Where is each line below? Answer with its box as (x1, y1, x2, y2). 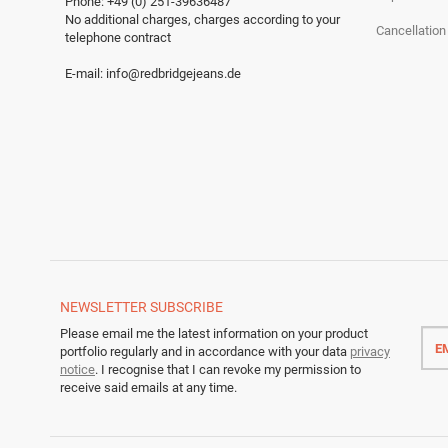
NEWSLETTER (60, 298, 147, 315)
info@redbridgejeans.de (106, 65, 241, 81)
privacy (350, 343, 390, 359)
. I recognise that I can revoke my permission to (95, 361, 361, 377)
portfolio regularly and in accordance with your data (60, 343, 350, 359)
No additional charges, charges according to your (65, 11, 340, 27)
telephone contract (65, 29, 171, 45)
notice (60, 361, 95, 377)
